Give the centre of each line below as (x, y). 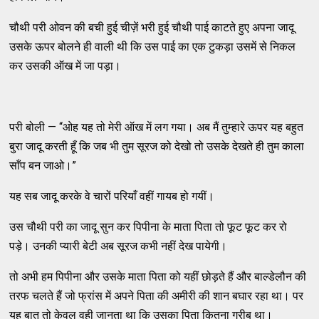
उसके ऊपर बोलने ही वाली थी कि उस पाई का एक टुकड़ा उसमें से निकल (153, 47)
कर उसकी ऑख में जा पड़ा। (66, 66)
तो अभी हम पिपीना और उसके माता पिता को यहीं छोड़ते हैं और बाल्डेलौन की (158, 277)
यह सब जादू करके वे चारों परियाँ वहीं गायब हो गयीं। (112, 197)
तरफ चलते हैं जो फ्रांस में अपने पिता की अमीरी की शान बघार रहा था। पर (157, 296)
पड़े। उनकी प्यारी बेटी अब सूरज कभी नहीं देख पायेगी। (119, 246)
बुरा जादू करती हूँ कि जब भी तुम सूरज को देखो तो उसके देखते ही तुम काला (157, 147)
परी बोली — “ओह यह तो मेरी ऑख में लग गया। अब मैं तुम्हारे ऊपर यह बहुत (157, 127)
